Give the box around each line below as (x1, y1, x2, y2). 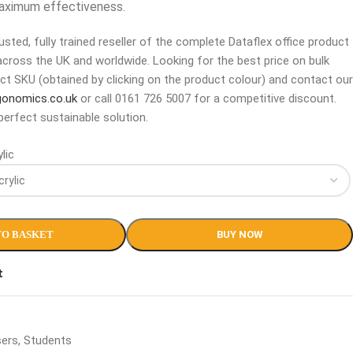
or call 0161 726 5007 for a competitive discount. (77, 91, 336, 106)
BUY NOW (216, 229, 262, 240)
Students (24, 333, 72, 347)
